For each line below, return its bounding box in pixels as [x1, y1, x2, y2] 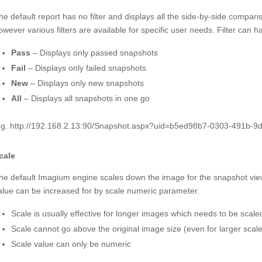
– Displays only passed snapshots [32, 47, 158, 57]
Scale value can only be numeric [11, 239, 131, 249]
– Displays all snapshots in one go [23, 93, 150, 103]
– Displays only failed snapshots [27, 63, 146, 73]
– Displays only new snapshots [30, 78, 144, 88]
